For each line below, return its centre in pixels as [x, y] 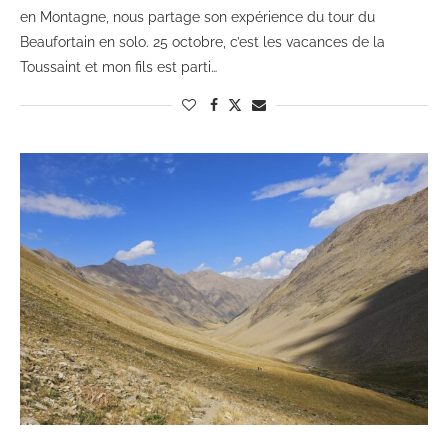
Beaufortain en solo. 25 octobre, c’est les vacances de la [202, 42]
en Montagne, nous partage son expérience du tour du [197, 17]
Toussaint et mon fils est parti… [118, 67]
